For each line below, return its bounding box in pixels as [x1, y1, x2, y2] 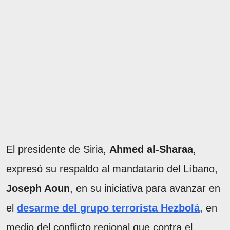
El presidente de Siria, [6, 143, 109, 155]
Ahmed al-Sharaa [109, 143, 193, 155]
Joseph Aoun [6, 182, 70, 194]
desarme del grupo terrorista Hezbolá [17, 202, 200, 214]
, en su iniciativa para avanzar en [70, 182, 220, 194]
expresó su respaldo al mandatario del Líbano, [6, 163, 218, 175]
